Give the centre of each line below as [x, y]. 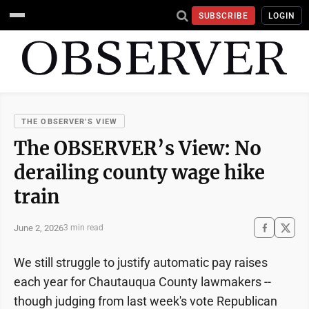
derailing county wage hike [139, 172]
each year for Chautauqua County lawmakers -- [142, 282]
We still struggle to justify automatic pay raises [141, 262]
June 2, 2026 [39, 228]
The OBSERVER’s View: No [138, 148]
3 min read [83, 228]
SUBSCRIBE [223, 16]
